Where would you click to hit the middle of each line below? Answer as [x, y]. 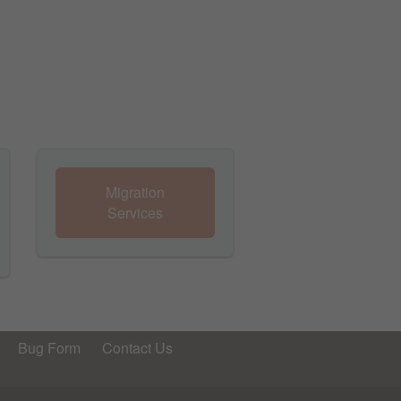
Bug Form [49, 348]
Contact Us [137, 348]
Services [135, 213]
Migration [135, 192]
